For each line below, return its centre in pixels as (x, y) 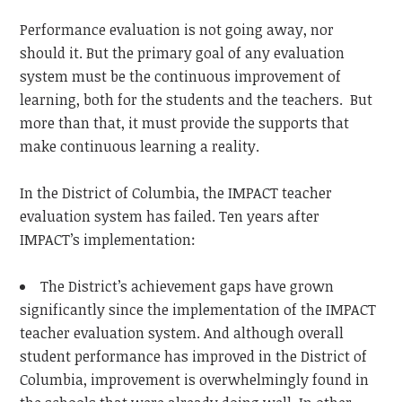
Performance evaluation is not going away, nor (177, 30)
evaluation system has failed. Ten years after (170, 217)
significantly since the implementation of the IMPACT (198, 310)
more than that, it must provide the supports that (185, 123)
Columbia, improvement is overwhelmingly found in (195, 380)
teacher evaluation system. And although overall (182, 333)
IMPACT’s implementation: (108, 240)
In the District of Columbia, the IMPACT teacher (176, 193)
